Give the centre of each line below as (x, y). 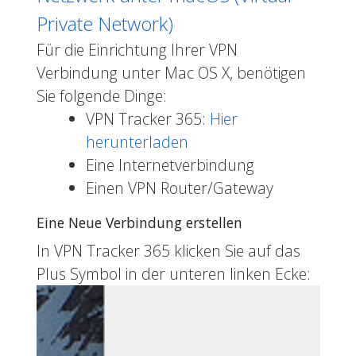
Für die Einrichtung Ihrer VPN (137, 49)
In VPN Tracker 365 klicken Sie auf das (168, 250)
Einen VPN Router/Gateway (179, 188)
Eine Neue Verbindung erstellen (139, 222)
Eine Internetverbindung (170, 164)
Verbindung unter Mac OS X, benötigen (171, 72)
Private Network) (104, 23)
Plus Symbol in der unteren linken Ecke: (173, 273)
